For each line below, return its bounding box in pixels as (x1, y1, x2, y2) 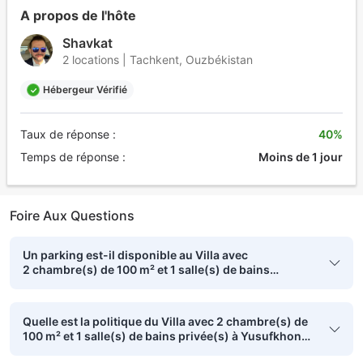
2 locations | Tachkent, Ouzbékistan (62, 52, 253, 66)
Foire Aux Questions (10, 207, 135, 224)
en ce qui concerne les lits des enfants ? (23, 344, 241, 358)
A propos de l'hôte (20, 6, 136, 23)
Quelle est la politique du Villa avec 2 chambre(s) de (23, 314, 308, 329)
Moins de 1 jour (258, 149, 343, 164)
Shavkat (62, 34, 113, 51)
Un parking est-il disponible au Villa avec (23, 248, 248, 263)
